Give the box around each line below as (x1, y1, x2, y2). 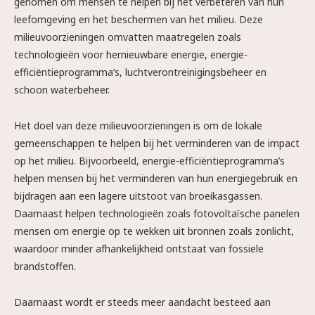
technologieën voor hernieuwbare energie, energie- (14, 48, 247, 61)
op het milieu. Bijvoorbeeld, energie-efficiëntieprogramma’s (14, 154, 285, 167)
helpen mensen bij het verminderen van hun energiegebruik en (14, 172, 297, 185)
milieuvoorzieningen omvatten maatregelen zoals (14, 30, 241, 44)
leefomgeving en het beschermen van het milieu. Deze (14, 13, 263, 26)
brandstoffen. (14, 259, 76, 273)
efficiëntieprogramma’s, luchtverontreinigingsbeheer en (14, 65, 266, 79)
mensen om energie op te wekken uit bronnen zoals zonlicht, (14, 224, 294, 238)
